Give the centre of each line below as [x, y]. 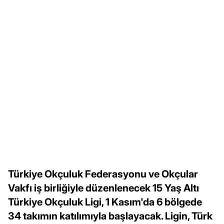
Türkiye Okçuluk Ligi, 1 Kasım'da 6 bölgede [105, 202]
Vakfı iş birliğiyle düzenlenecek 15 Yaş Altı [103, 188]
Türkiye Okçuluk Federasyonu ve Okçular [103, 174]
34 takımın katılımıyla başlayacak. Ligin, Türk [110, 216]
